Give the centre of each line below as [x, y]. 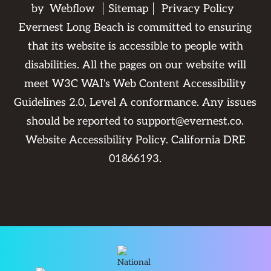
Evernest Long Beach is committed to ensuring [135, 28]
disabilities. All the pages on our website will [135, 65]
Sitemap [129, 9]
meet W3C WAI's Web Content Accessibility [135, 84]
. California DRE [205, 140]
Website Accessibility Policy [95, 140]
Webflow [73, 9]
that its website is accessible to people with [135, 47]
